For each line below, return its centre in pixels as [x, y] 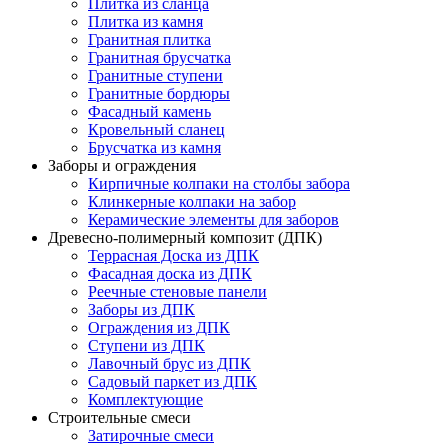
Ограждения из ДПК [159, 328]
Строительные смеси [119, 418]
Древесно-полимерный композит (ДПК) [185, 238]
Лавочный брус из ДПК [169, 364]
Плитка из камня [145, 22]
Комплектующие [145, 400]
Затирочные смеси [151, 436]
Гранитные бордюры [159, 94]
